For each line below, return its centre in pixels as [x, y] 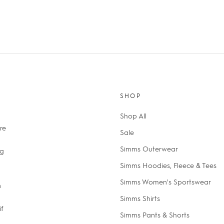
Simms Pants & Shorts [154, 215]
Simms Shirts [140, 198]
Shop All [133, 116]
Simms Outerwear [149, 149]
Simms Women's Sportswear [165, 182]
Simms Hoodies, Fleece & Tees [168, 165]
